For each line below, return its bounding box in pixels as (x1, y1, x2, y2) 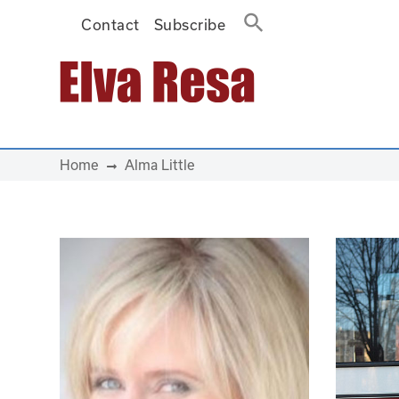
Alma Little (124, 157, 195, 173)
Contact (81, 16, 140, 33)
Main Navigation (13, 81, 204, 111)
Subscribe (153, 16, 226, 33)
